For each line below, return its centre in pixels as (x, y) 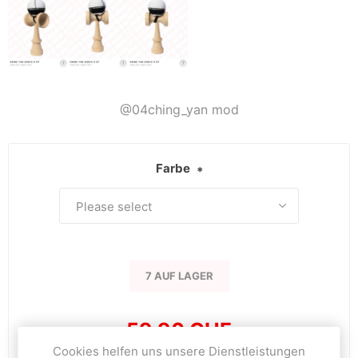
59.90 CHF (179, 330)
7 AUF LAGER (179, 275)
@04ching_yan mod (179, 109)
